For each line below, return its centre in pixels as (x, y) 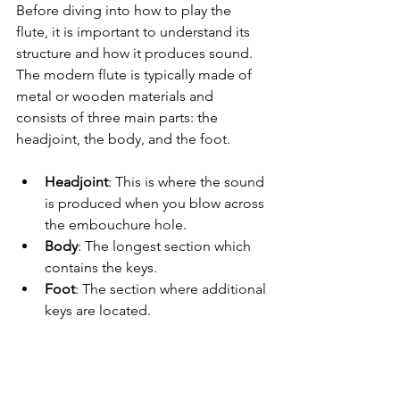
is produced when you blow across (156, 204)
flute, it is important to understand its (135, 32)
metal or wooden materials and (117, 96)
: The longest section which (166, 246)
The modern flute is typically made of (136, 75)
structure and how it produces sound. (136, 54)
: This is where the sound (188, 182)
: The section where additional (172, 289)
